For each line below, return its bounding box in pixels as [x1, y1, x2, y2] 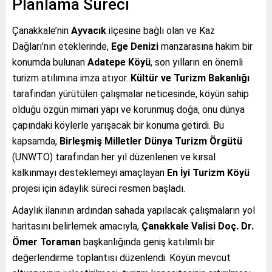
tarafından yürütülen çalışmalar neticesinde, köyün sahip [12, 88, 249, 100]
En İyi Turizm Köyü [167, 167, 250, 179]
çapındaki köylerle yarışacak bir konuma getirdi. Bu [12, 120, 224, 132]
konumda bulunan [12, 56, 87, 69]
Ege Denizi [111, 41, 158, 53]
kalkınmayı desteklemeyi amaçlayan [12, 167, 167, 179]
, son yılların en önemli [151, 56, 243, 69]
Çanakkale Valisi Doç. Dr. [141, 220, 254, 233]
